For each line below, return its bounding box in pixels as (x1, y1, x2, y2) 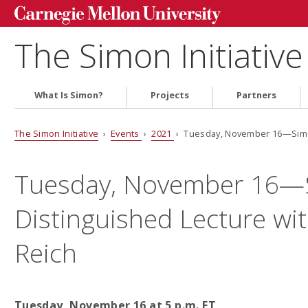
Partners (236, 89, 277, 102)
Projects (151, 89, 190, 102)
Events (110, 126, 142, 140)
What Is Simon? (34, 89, 104, 102)
